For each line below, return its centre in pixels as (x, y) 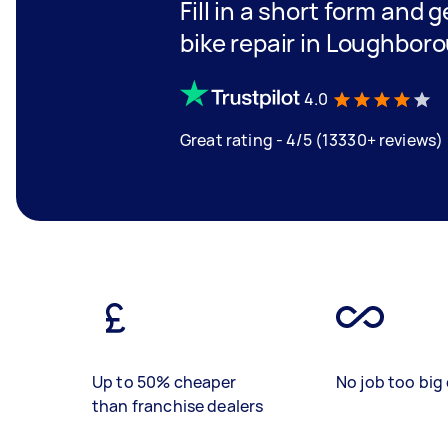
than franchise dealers (178, 406)
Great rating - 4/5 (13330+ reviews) (312, 139)
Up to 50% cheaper (164, 382)
